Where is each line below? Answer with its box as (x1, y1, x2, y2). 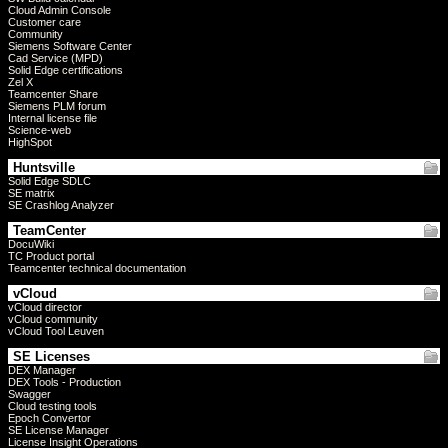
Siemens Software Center (8, 40, 132, 52)
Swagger (8, 388, 51, 400)
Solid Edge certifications (8, 64, 123, 76)
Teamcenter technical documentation (8, 262, 186, 274)
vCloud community (8, 313, 98, 325)
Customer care (8, 16, 81, 28)
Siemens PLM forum (8, 100, 106, 112)
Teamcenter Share (8, 88, 98, 100)
